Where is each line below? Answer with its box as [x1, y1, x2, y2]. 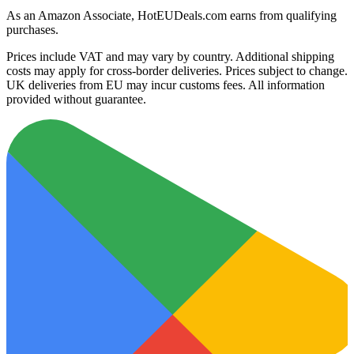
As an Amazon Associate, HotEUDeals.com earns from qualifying [6, 9, 337, 23]
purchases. [6, 23, 58, 37]
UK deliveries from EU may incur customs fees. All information [6, 78, 325, 92]
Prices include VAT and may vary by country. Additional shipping [6, 50, 334, 64]
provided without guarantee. [6, 92, 146, 107]
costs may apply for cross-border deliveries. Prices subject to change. [6, 64, 348, 78]
